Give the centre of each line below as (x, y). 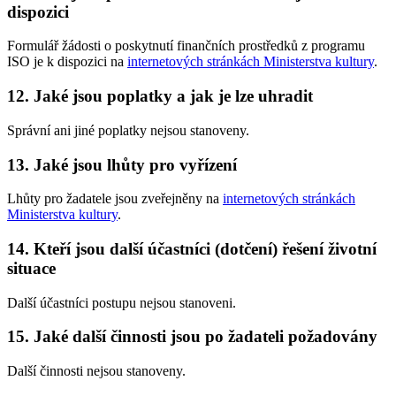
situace (31, 268)
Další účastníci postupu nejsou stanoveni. (122, 302)
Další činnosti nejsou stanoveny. (96, 371)
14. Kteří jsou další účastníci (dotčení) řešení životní (192, 248)
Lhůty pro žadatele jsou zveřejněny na (115, 199)
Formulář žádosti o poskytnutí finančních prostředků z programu (186, 46)
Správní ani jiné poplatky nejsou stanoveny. (128, 130)
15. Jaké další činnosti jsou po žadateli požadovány (192, 337)
